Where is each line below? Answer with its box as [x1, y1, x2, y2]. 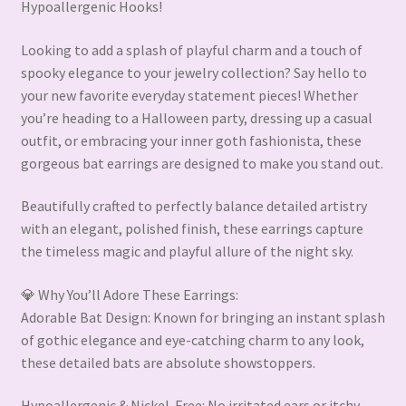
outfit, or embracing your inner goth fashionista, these [20, 130, 362, 150]
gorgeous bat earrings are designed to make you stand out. [20, 153, 383, 172]
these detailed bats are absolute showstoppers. [20, 353, 315, 372]
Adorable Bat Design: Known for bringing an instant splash [20, 307, 385, 326]
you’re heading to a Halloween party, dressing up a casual [20, 108, 372, 127]
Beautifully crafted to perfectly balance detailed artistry [20, 197, 367, 216]
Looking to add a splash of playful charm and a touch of [20, 40, 362, 59]
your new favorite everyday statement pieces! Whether [20, 85, 358, 104]
